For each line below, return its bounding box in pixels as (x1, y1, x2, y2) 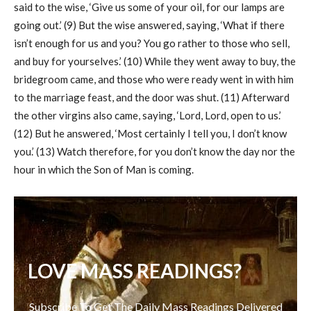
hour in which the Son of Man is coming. (14, 163, 194, 176)
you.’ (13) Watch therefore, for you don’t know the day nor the (14, 145, 295, 158)
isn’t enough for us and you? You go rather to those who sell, (14, 37, 289, 50)
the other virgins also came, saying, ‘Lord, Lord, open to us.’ (14, 109, 281, 122)
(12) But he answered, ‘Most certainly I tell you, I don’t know (14, 127, 287, 140)
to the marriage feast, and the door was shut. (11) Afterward (14, 91, 289, 104)
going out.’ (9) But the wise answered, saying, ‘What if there (14, 19, 285, 32)
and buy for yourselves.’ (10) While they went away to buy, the (14, 55, 296, 68)
